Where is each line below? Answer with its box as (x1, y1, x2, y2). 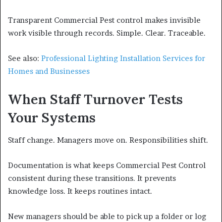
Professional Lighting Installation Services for (41, 54, 205, 63)
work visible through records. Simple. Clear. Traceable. (8, 28, 206, 38)
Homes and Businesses (8, 66, 90, 76)
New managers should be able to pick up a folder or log (8, 211, 206, 221)
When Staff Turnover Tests (8, 91, 183, 108)
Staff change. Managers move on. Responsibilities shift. (8, 135, 208, 145)
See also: (8, 54, 41, 63)
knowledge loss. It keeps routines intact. (8, 186, 152, 196)
